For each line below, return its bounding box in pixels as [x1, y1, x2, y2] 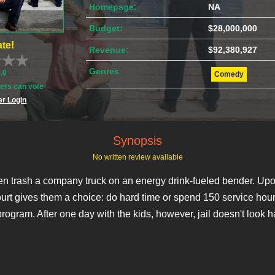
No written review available [92, 153, 183, 161]
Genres [89, 66, 120, 77]
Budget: [89, 23, 123, 34]
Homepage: [89, 2, 137, 12]
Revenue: [89, 45, 130, 55]
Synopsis [113, 134, 162, 147]
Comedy [214, 70, 244, 79]
